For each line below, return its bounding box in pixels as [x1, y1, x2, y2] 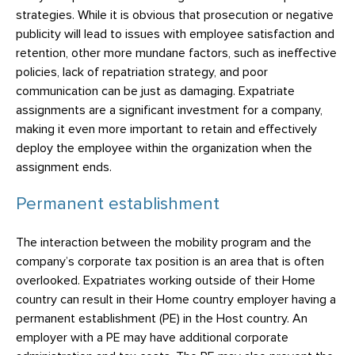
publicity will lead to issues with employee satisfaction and [16, 28, 334, 40]
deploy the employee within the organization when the [16, 142, 312, 155]
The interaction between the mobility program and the [16, 236, 311, 249]
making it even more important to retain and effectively [16, 123, 317, 136]
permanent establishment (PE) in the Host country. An [16, 312, 307, 325]
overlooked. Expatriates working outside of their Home [16, 274, 315, 287]
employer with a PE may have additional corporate [16, 331, 288, 344]
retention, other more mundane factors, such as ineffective [16, 47, 337, 59]
